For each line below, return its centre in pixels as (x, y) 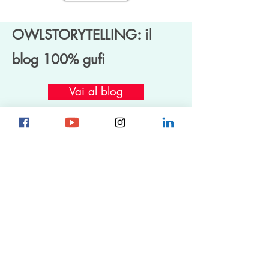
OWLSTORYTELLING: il (82, 35)
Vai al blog (96, 91)
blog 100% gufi (59, 59)
